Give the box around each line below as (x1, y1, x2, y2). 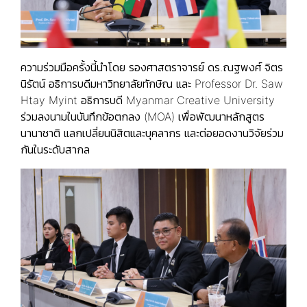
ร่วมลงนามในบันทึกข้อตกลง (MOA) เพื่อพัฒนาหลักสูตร (21, 110, 265, 124)
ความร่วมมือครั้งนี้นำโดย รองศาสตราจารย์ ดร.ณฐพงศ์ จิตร (21, 60, 283, 75)
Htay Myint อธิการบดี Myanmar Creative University (21, 93, 275, 108)
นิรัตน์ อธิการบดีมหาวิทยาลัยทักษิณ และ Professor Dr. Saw (21, 77, 283, 91)
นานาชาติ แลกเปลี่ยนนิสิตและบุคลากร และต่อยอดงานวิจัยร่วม (21, 126, 284, 140)
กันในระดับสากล (21, 143, 90, 157)
